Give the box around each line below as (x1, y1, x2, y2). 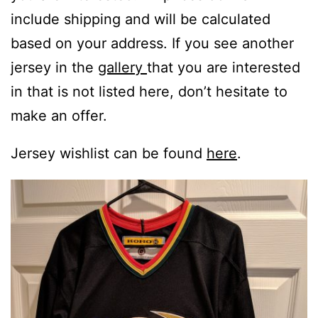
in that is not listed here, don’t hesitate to (11, 82, 287, 100)
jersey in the (11, 58, 98, 76)
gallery (98, 58, 147, 76)
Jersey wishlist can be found (11, 145, 207, 163)
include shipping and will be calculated (11, 10, 270, 28)
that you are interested (147, 58, 300, 76)
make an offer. (11, 106, 107, 124)
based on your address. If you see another (11, 34, 294, 52)
